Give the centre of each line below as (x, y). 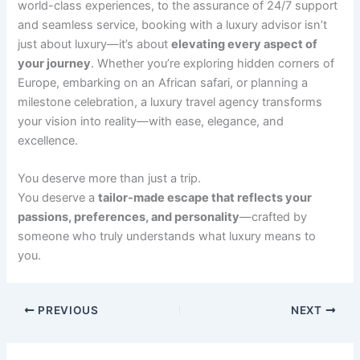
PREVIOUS (67, 311)
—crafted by (274, 217)
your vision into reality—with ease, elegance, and (151, 121)
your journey (55, 63)
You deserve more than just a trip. (110, 179)
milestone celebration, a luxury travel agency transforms (170, 102)
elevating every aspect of (245, 44)
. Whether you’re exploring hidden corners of (213, 63)
